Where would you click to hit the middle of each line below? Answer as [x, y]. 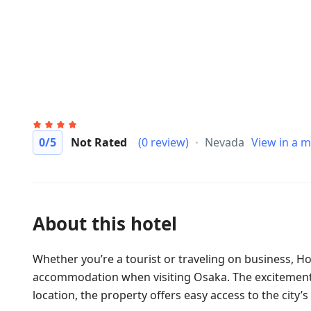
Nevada [225, 142]
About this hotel [105, 224]
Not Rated [99, 142]
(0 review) [163, 142]
